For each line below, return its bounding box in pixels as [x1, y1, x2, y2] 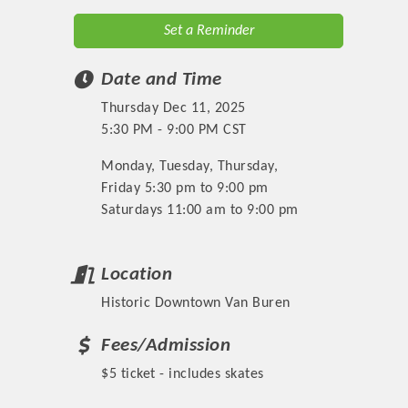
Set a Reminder [163, 23, 254, 38]
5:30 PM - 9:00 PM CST [101, 122, 247, 138]
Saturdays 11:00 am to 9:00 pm [101, 202, 299, 218]
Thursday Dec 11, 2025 [101, 100, 246, 116]
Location [101, 264, 173, 284]
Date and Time [101, 69, 222, 89]
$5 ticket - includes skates [101, 366, 264, 382]
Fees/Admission [101, 335, 231, 355]
